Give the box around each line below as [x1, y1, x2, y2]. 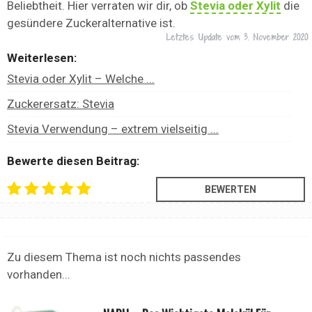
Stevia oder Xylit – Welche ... [7, 72, 155, 86]
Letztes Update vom [166, 31, 244, 44]
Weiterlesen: [7, 51, 77, 65]
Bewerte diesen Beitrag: [7, 154, 139, 169]
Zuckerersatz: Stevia [7, 97, 114, 111]
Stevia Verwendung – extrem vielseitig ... [7, 122, 219, 136]
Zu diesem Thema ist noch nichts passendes [7, 250, 241, 265]
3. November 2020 [244, 31, 309, 44]
